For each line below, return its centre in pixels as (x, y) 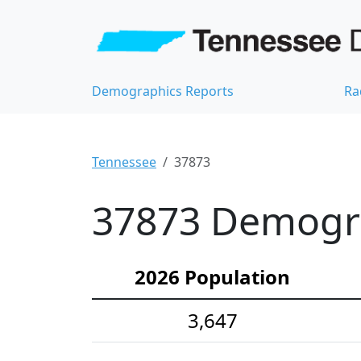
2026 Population (212, 277)
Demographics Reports (163, 91)
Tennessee (124, 162)
